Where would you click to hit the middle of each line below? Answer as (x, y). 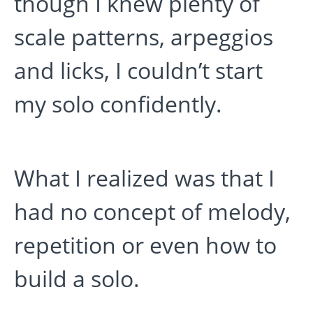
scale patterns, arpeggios (144, 37)
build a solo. (77, 279)
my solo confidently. (118, 104)
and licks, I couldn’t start (138, 71)
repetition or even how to (145, 245)
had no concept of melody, (152, 212)
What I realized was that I (144, 178)
